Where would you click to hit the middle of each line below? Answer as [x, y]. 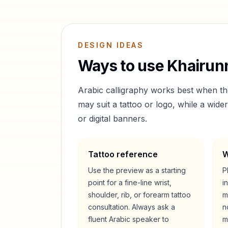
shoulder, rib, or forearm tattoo [139, 195]
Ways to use [122, 66]
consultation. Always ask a [132, 207]
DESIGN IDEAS [111, 45]
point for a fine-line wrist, [130, 182]
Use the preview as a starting [137, 170]
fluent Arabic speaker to [129, 219]
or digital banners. [112, 119]
